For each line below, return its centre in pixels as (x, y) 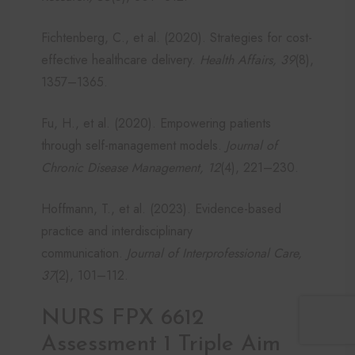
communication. (84, 253)
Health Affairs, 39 (247, 59)
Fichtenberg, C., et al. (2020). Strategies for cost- (177, 37)
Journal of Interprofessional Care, (214, 253)
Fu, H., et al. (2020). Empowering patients (156, 123)
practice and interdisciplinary (117, 231)
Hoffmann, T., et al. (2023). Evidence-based (161, 208)
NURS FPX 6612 (122, 318)
